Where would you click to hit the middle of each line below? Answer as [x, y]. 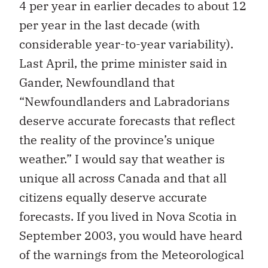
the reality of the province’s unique [117, 139]
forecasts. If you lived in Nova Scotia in [128, 216]
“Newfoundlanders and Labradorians [124, 101]
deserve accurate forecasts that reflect [127, 120]
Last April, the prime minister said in [123, 63]
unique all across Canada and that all [123, 178]
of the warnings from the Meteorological [132, 254]
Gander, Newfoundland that [97, 82]
